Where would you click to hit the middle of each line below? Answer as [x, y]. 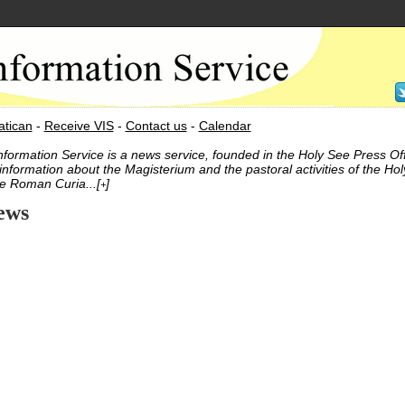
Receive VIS [79, 126]
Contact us [156, 126]
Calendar [225, 126]
